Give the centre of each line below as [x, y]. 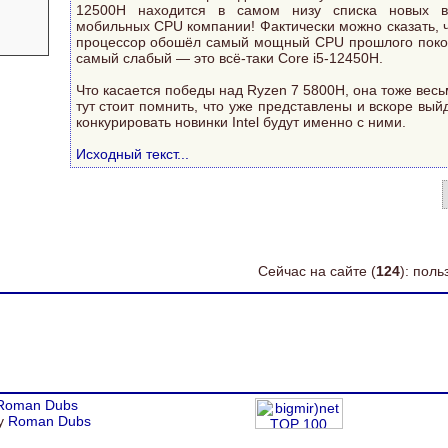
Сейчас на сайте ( [317, 271]
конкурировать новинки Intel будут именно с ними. [244, 121]
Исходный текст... [132, 153]
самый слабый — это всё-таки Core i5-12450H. [231, 57]
